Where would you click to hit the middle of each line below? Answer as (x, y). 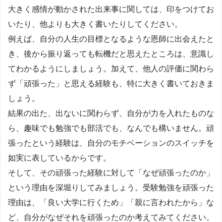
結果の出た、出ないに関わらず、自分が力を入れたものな (111, 113)
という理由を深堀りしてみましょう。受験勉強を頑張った (111, 187)
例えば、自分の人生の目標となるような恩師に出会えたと (111, 39)
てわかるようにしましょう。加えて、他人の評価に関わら (111, 68)
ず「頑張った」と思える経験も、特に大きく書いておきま (111, 83)
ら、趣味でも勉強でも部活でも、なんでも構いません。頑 (111, 128)
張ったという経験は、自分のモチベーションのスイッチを (111, 143)
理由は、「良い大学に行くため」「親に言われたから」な (111, 202)
